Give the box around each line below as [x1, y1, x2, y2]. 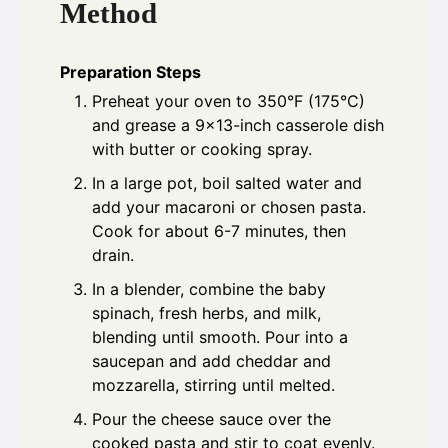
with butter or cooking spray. [92, 138, 312, 159]
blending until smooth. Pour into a [92, 326, 348, 347]
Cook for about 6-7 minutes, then [92, 220, 346, 241]
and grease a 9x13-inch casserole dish [92, 114, 384, 135]
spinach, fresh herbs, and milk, [92, 302, 321, 323]
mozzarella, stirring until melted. [92, 374, 335, 395]
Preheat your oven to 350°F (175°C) [92, 90, 365, 111]
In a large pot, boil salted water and [92, 172, 362, 193]
